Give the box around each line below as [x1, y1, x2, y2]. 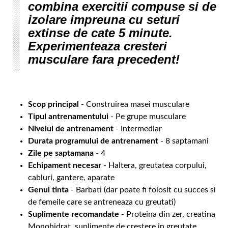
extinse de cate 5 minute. [28, 26, 173, 40]
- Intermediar [113, 125, 162, 133]
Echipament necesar [28, 161, 101, 170]
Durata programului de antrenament [28, 137, 158, 146]
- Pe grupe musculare [108, 112, 186, 121]
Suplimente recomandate [28, 210, 119, 219]
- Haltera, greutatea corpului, [101, 161, 207, 170]
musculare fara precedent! [28, 52, 180, 67]
